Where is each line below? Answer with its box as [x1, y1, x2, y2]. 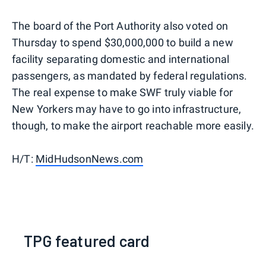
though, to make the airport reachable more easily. [12, 119, 255, 132]
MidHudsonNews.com [36, 152, 144, 165]
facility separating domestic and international [12, 52, 230, 65]
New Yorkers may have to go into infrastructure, [12, 102, 242, 115]
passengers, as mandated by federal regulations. [12, 69, 248, 82]
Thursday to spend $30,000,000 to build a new [12, 36, 233, 49]
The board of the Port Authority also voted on [12, 19, 229, 32]
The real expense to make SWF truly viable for [12, 85, 233, 99]
